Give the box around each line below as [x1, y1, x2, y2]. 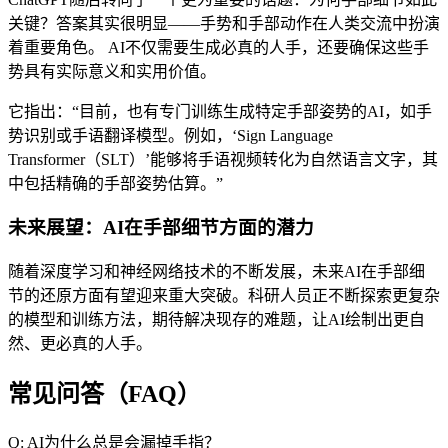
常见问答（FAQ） [8, 380, 201, 407]
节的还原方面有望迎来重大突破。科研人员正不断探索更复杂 [8, 287, 440, 304]
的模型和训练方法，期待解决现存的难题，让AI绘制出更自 [8, 311, 425, 328]
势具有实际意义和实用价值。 [8, 62, 216, 80]
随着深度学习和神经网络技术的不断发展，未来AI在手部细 [8, 263, 425, 280]
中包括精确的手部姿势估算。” [8, 174, 223, 192]
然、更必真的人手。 [8, 335, 152, 352]
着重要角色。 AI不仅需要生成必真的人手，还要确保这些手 [8, 38, 429, 56]
